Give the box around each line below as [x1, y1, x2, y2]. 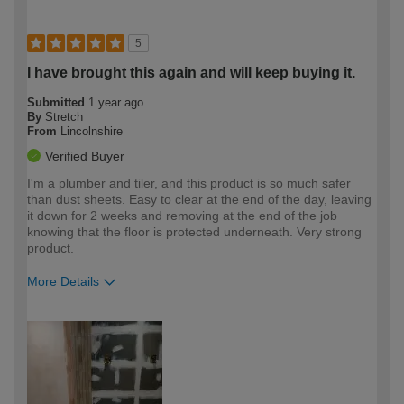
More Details [27, 273, 99, 289]
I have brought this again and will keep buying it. [27, 64, 355, 80]
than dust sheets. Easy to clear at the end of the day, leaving [27, 191, 372, 207]
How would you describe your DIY [27, 308, 235, 324]
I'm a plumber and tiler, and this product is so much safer [27, 175, 351, 190]
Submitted [27, 95, 88, 109]
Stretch [45, 109, 83, 124]
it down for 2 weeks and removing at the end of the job [27, 207, 337, 223]
